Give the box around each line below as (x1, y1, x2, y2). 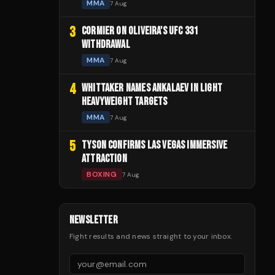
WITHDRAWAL (82, 38, 130, 52)
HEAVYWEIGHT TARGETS (82, 95, 168, 109)
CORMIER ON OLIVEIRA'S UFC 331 (82, 25, 198, 38)
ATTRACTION (82, 152, 127, 166)
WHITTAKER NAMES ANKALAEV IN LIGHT (82, 82, 222, 95)
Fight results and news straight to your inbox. (69, 231, 233, 242)
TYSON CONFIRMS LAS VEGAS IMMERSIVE (82, 139, 228, 152)
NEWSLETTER (69, 214, 118, 227)
